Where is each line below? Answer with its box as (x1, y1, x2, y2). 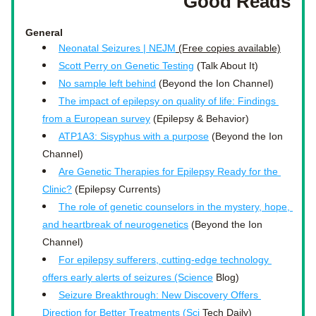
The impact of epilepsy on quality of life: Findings (59, 95, 276, 107)
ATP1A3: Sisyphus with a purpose (59, 130, 209, 142)
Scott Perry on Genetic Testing (59, 60, 194, 71)
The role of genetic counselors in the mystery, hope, (59, 201, 290, 212)
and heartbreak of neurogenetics (42, 219, 188, 230)
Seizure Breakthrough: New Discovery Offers (59, 289, 258, 300)
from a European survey (42, 113, 150, 124)
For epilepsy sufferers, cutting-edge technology (59, 254, 269, 265)
